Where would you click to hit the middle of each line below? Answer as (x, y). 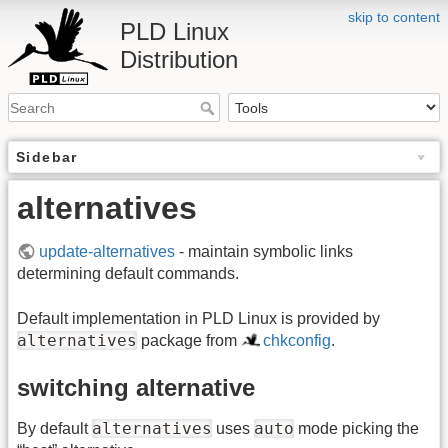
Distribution (179, 59)
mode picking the (356, 429)
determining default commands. (128, 274)
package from (189, 340)
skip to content (394, 17)
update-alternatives (107, 252)
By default (54, 429)
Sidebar (47, 157)
